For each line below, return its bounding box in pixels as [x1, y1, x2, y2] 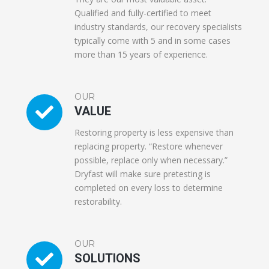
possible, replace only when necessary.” [74, 154, 228, 166]
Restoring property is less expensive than [74, 126, 234, 138]
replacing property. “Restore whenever [74, 140, 223, 152]
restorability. [74, 195, 122, 207]
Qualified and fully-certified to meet [74, 7, 211, 19]
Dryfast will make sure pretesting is [74, 168, 211, 180]
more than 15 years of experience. [74, 48, 208, 60]
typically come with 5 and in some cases [74, 34, 231, 46]
